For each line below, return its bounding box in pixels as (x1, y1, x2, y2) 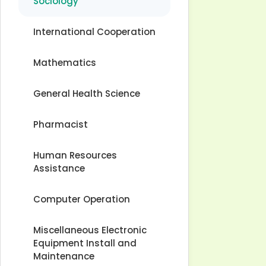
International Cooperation (33, 26, 156, 38)
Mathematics (33, 56, 96, 69)
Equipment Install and (33, 237, 137, 249)
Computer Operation (33, 193, 130, 205)
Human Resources (33, 149, 117, 161)
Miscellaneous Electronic (33, 224, 147, 236)
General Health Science (33, 87, 140, 100)
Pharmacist (33, 118, 88, 131)
